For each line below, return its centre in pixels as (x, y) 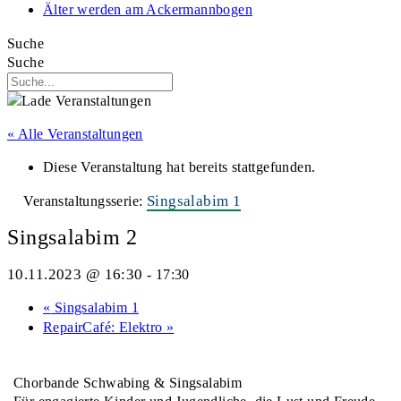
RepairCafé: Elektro (105, 327)
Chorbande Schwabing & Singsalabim (128, 382)
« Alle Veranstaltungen (75, 134)
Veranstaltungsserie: (85, 201)
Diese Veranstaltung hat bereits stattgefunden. (179, 167)
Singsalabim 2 (73, 237)
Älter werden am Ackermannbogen (148, 9)
